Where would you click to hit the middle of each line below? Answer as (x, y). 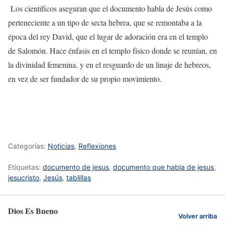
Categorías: (28, 146)
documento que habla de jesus (163, 167)
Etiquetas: (25, 167)
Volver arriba (198, 216)
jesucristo (24, 178)
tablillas (79, 178)
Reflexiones (97, 146)
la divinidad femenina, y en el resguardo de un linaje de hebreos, (109, 65)
